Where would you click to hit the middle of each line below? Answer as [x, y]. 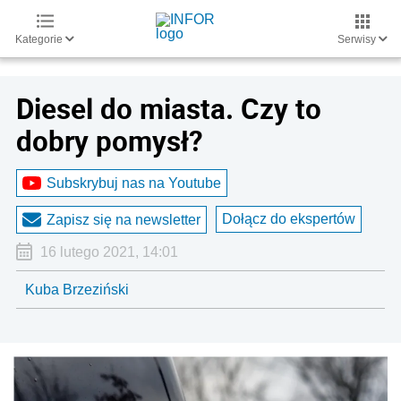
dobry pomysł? [110, 141]
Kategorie [40, 39]
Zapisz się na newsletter [124, 219]
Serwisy [358, 39]
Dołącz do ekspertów [289, 219]
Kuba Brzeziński [77, 290]
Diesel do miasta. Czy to [169, 108]
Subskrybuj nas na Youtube [134, 183]
